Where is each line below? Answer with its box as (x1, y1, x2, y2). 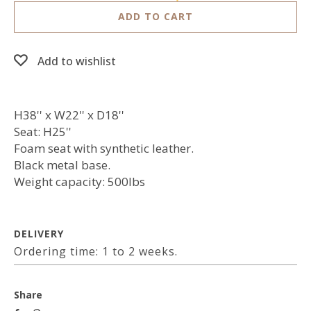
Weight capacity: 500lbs (14, 174, 145, 190)
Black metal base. (14, 157, 110, 173)
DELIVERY (14, 227, 64, 240)
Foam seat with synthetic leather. (14, 140, 194, 156)
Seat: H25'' (14, 124, 72, 140)
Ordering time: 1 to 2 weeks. (14, 244, 178, 259)
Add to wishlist (37, 53, 116, 69)
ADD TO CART (118, 10, 193, 23)
